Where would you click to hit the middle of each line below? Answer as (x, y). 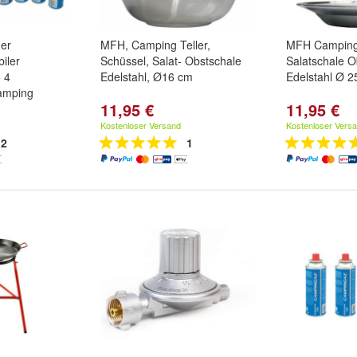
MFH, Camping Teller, (155, 45)
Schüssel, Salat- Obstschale (171, 61)
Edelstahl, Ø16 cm (147, 76)
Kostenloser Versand (141, 125)
